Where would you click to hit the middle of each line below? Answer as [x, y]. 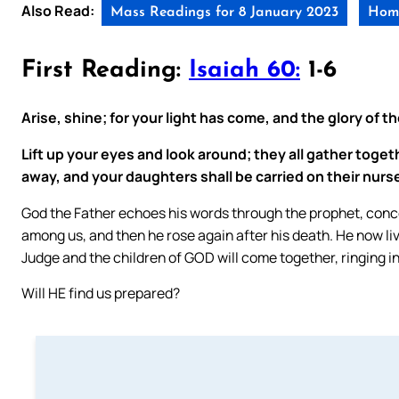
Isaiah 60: [244, 71]
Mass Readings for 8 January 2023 [224, 12]
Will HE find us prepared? [102, 293]
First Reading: [105, 71]
